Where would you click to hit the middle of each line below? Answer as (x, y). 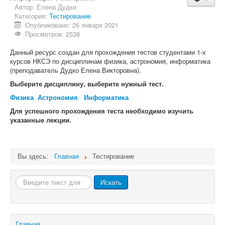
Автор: (26, 7)
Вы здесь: (35, 156)
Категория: (32, 16)
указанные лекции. (41, 120)
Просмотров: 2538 (53, 34)
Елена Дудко (57, 7)
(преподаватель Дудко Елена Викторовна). (76, 70)
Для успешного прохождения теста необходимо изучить (102, 111)
